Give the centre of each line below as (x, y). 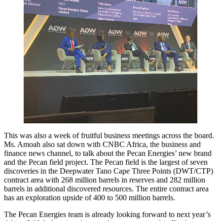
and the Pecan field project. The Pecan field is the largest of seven (106, 162)
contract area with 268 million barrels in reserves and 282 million (105, 180)
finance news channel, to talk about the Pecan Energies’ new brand (108, 153)
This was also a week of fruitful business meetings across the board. (109, 136)
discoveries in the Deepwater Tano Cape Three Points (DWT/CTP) (109, 171)
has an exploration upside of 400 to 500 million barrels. (90, 198)
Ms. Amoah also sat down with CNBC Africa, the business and (102, 145)
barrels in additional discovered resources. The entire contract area (106, 189)
